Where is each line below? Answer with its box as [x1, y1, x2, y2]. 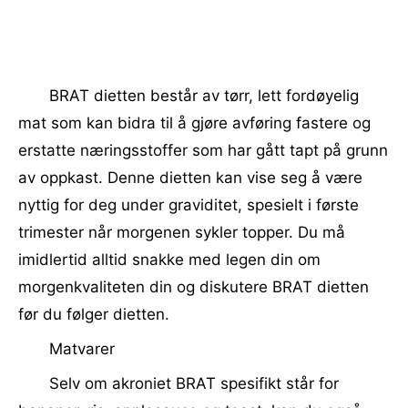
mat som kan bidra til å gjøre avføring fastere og [18, 114, 371, 132]
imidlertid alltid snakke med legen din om [18, 250, 321, 269]
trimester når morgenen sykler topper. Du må [18, 223, 345, 241]
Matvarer [49, 340, 115, 358]
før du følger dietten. [18, 305, 169, 323]
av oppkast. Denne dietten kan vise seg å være [18, 168, 362, 187]
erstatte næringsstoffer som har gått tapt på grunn [18, 141, 388, 159]
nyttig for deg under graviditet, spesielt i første [18, 196, 359, 214]
